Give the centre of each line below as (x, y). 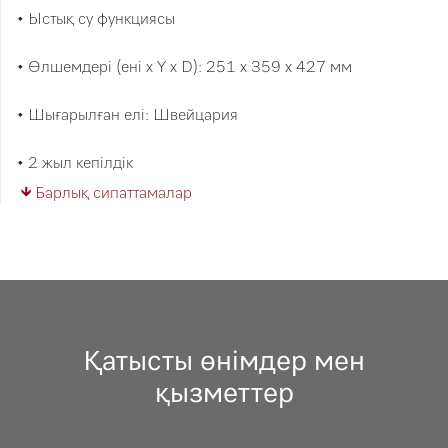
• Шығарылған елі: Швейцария (127, 114)
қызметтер (224, 392)
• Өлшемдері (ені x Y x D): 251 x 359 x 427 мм (184, 66)
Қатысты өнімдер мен (224, 360)
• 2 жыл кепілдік (75, 162)
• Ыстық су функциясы (96, 18)
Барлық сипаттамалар (113, 192)
